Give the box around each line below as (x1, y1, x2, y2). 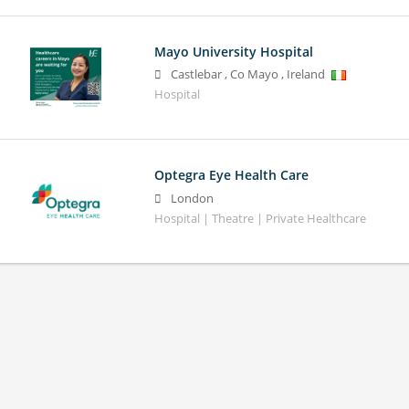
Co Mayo (229, 67, 278, 83)
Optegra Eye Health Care (153, 166, 309, 184)
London (170, 190, 214, 206)
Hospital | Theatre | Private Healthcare (153, 210, 366, 226)
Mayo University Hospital (153, 43, 313, 61)
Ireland (286, 67, 325, 83)
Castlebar (170, 67, 222, 83)
